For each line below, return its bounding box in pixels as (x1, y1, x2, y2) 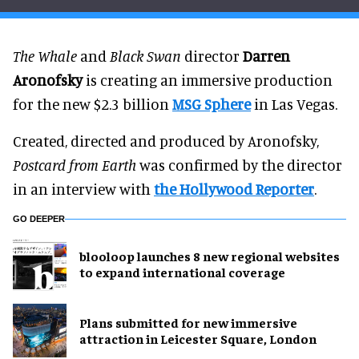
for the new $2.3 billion (13, 94, 172, 113)
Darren (243, 46, 290, 65)
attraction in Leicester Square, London (79, 330, 317, 347)
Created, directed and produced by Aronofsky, (13, 131, 319, 150)
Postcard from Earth (13, 155, 136, 174)
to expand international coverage (79, 264, 285, 280)
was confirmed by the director (136, 155, 342, 174)
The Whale (13, 46, 77, 65)
